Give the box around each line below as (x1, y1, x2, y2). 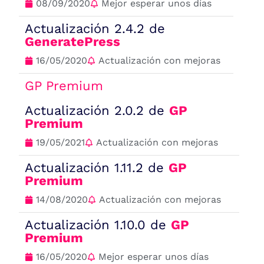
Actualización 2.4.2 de (25, 21, 166, 37)
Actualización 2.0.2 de (25, 103, 170, 118)
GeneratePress (25, 34, 121, 49)
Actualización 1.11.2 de (25, 160, 169, 176)
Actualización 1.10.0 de (25, 217, 171, 233)
